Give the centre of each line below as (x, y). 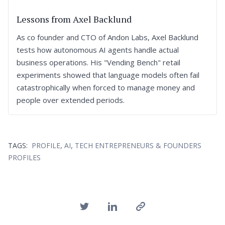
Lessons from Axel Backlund (74, 19)
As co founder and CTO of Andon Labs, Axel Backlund (107, 37)
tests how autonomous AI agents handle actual (98, 49)
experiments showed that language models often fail (108, 75)
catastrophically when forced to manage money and (106, 87)
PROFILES (24, 157)
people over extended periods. (71, 100)
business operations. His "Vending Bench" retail (98, 62)
